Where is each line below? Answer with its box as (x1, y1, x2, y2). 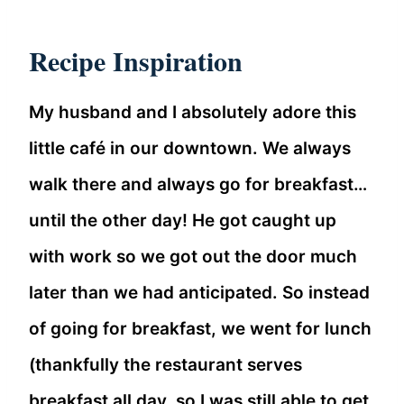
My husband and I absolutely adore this (29, 102, 356, 124)
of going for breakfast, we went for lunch (29, 318, 372, 340)
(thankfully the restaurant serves (29, 354, 302, 376)
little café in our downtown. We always (29, 138, 351, 160)
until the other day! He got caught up (29, 210, 336, 232)
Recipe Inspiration (29, 41, 243, 81)
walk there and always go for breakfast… (29, 174, 367, 196)
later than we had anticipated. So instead (29, 282, 370, 304)
